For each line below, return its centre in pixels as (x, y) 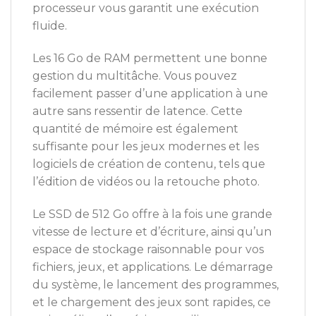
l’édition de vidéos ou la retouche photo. (146, 182)
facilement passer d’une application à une (150, 94)
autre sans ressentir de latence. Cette (138, 111)
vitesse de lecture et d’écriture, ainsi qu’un (152, 232)
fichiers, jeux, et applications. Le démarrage (153, 267)
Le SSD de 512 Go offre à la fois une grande (152, 214)
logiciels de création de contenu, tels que (149, 164)
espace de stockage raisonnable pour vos (148, 250)
